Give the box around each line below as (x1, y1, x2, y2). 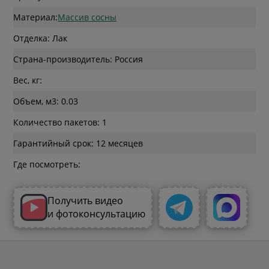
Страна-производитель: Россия (13, 53, 144, 65)
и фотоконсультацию (47, 207, 146, 221)
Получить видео (47, 194, 126, 208)
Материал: (13, 11, 58, 23)
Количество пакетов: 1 (13, 116, 107, 128)
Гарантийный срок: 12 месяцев (13, 137, 144, 149)
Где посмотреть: (13, 158, 81, 170)
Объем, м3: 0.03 (13, 95, 79, 107)
